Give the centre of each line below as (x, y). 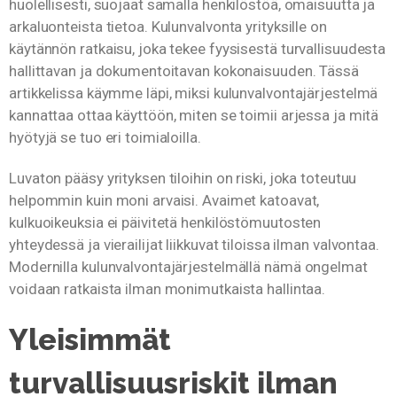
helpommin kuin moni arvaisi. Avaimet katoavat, (164, 200)
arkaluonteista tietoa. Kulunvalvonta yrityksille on (168, 27)
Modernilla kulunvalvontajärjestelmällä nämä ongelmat (188, 266)
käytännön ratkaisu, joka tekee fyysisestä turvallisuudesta (198, 49)
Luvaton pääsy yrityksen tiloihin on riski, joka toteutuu (183, 178)
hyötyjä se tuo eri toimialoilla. (105, 138)
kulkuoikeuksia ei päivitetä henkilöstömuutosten (165, 222)
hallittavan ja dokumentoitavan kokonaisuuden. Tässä (184, 71)
